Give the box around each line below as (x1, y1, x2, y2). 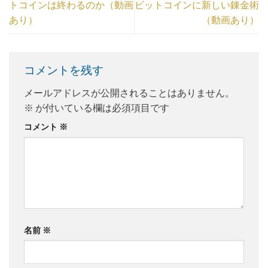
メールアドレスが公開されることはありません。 (24, 86, 234, 98)
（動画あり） (202, 13, 259, 25)
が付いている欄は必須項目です (33, 101, 169, 113)
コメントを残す (24, 63, 106, 77)
